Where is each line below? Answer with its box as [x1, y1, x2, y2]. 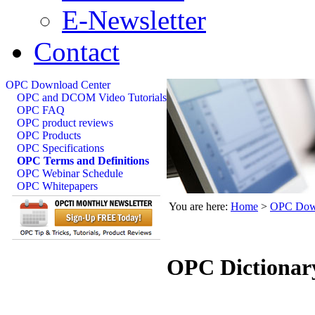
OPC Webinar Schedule [17, 167, 123, 179]
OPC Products [17, 129, 81, 141]
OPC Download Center [6, 79, 110, 91]
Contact [34, 37, 120, 67]
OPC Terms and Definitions [17, 155, 149, 167]
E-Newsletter [62, 5, 206, 35]
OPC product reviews [17, 117, 113, 129]
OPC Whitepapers [17, 180, 98, 192]
